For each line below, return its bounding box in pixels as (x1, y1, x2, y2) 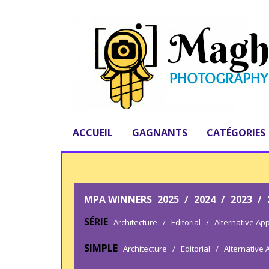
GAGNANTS (132, 126, 187, 139)
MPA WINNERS (84, 193, 152, 206)
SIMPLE (84, 241, 118, 255)
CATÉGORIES (207, 126, 265, 139)
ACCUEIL (73, 126, 113, 139)
